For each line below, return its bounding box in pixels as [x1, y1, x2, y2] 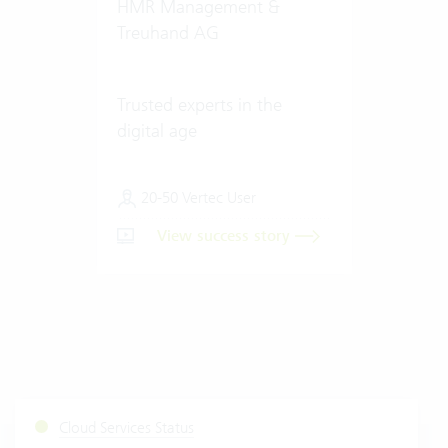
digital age [116, 118, 197, 142]
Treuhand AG [116, 20, 219, 44]
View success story [156, 225, 295, 246]
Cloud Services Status [58, 417, 194, 437]
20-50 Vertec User [136, 187, 256, 207]
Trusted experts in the [116, 92, 282, 116]
